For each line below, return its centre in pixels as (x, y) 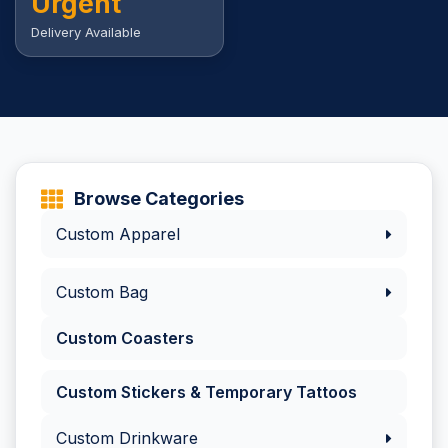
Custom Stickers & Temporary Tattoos (206, 392)
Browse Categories (158, 198)
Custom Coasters (125, 338)
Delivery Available (86, 32)
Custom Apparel (118, 234)
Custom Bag (102, 292)
